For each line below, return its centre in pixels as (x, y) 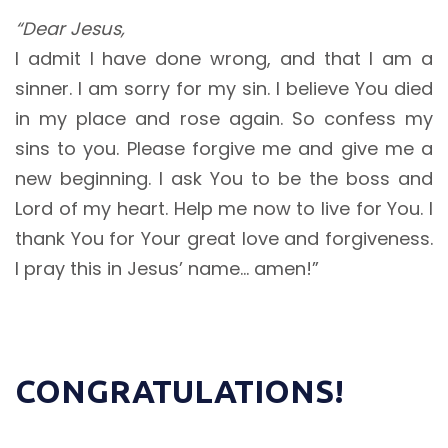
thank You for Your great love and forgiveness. (224, 239)
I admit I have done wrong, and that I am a (224, 59)
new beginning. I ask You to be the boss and (224, 179)
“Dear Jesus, (70, 29)
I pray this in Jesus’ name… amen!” (167, 269)
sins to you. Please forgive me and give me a (224, 149)
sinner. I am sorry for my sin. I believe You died (224, 89)
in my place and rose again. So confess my (224, 119)
